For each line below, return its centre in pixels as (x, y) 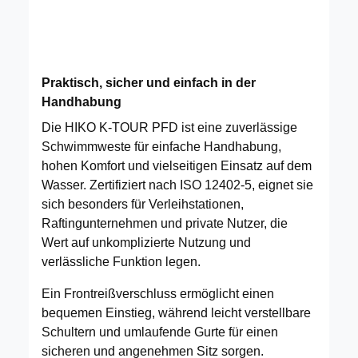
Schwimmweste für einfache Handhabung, (161, 146)
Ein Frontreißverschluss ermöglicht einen (158, 293)
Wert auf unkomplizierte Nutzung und (146, 242)
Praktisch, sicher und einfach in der (149, 82)
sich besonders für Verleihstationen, (143, 204)
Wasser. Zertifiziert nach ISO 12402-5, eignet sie (177, 185)
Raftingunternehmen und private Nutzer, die (165, 223)
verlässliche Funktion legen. (121, 261)
